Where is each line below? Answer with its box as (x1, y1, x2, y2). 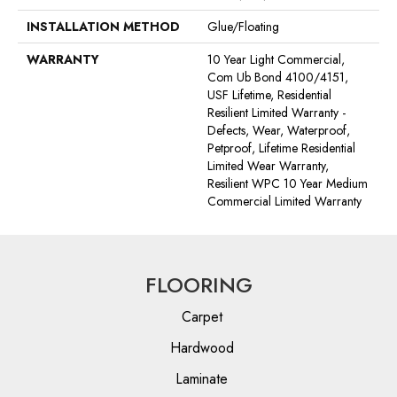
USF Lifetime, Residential (207, 85, 331, 104)
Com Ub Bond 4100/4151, (207, 67, 348, 86)
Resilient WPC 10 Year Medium (207, 174, 368, 192)
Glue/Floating (207, 17, 279, 35)
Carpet (181, 306, 222, 327)
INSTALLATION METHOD (27, 17, 180, 35)
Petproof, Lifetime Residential (207, 138, 355, 157)
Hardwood (169, 337, 234, 358)
